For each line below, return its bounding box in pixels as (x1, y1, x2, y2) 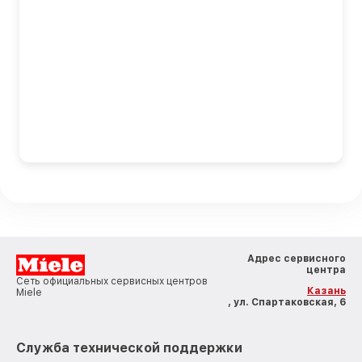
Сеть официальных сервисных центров (16, 275, 208, 287)
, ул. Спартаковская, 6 (228, 296, 346, 308)
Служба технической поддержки (16, 339, 242, 356)
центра (306, 263, 346, 276)
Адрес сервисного (247, 252, 346, 264)
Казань (307, 284, 346, 297)
